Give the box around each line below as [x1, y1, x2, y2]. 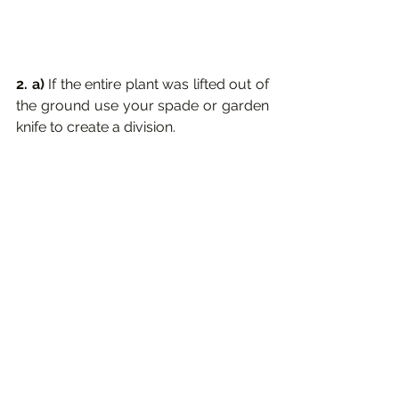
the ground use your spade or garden [16, 97, 269, 115]
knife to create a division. [16, 118, 175, 136]
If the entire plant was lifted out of [48, 76, 270, 94]
